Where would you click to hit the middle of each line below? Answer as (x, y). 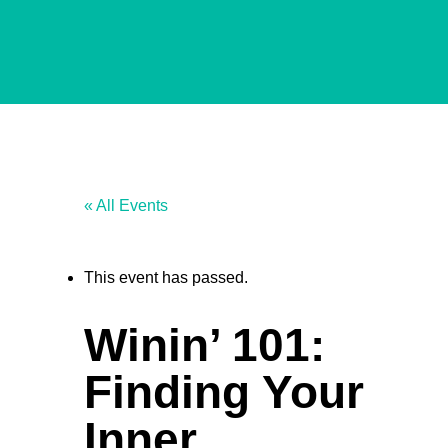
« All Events (126, 205)
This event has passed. (166, 277)
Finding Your (224, 392)
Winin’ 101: (204, 345)
